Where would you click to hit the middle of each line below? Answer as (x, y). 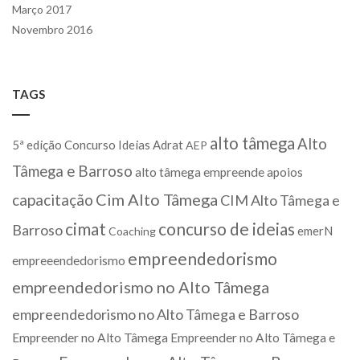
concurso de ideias (227, 229)
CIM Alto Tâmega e (280, 200)
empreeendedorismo (69, 260)
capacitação (53, 200)
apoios (285, 172)
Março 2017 (42, 9)
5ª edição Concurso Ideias (81, 145)
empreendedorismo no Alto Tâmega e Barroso (155, 314)
